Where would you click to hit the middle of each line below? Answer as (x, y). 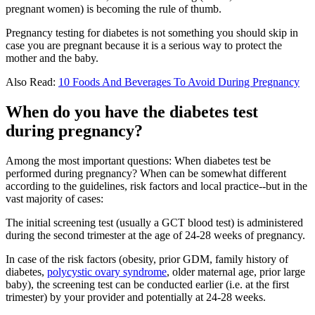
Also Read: (32, 82)
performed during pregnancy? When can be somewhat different (146, 173)
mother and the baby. (52, 58)
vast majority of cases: (54, 198)
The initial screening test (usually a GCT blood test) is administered (154, 222)
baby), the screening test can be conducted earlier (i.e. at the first (147, 284)
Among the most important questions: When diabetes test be (138, 160)
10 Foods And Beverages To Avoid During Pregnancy (179, 82)
